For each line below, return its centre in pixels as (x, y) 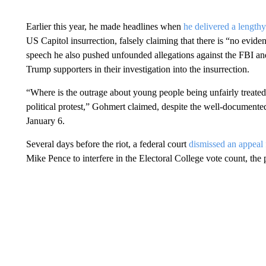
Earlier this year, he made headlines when (103, 26)
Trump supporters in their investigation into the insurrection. (137, 69)
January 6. (45, 121)
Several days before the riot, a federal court (107, 144)
